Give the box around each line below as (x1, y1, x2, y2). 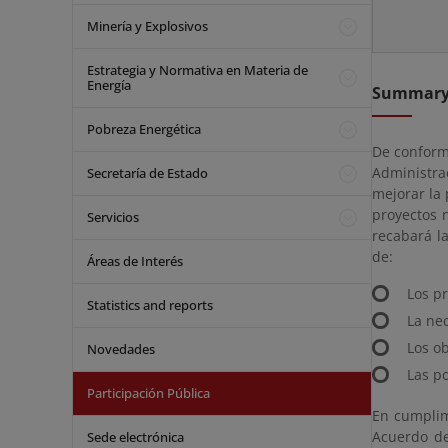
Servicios (87, 208, 139, 226)
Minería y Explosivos (87, 17, 208, 35)
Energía (87, 76, 131, 94)
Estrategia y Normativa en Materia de (87, 61, 308, 79)
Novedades (87, 340, 155, 358)
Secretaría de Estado (87, 164, 208, 182)
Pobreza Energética (87, 120, 201, 138)
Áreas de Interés (87, 252, 183, 270)
